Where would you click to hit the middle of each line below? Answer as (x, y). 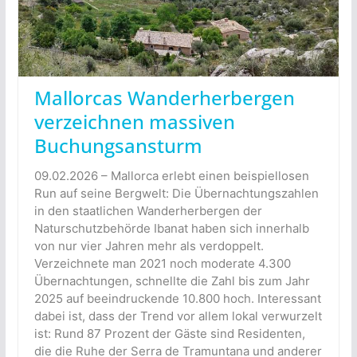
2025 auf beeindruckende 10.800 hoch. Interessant (177, 298)
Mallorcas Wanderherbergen (164, 97)
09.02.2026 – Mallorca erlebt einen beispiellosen (171, 175)
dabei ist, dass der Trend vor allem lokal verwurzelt (178, 316)
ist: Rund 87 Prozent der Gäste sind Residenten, (169, 333)
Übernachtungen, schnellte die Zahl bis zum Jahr (172, 280)
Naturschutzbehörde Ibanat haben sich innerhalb (171, 228)
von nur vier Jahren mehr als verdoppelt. (149, 245)
